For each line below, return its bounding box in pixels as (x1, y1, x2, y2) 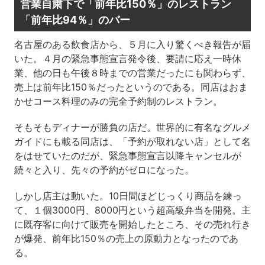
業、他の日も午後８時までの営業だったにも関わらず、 (14, 67, 251, 79)
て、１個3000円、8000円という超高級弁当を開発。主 (14, 204, 251, 216)
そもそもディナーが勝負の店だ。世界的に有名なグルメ (14, 121, 251, 134)
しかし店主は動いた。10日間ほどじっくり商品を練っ (14, 190, 242, 202)
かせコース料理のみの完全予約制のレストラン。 (14, 95, 222, 108)
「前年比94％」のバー (20, 14, 130, 27)
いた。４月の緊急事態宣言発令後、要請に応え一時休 (14, 53, 241, 65)
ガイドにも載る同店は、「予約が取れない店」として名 (14, 135, 251, 148)
